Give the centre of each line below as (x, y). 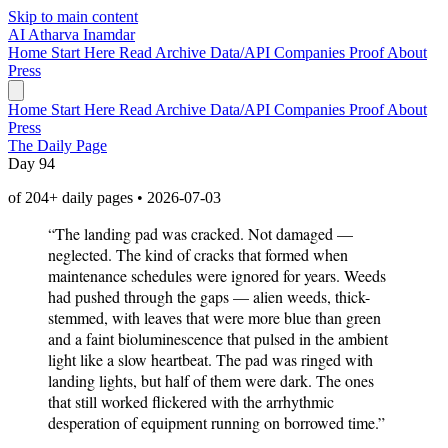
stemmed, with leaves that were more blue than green (214, 317)
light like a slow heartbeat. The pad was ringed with (210, 359)
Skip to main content (73, 16)
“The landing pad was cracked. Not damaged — (200, 233)
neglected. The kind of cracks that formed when (198, 254)
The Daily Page (57, 145)
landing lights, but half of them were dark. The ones (211, 380)
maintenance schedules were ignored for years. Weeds (217, 275)
